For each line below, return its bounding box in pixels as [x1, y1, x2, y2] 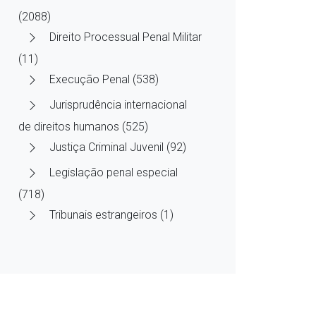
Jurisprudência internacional [49, 98, 187, 112]
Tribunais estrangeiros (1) [49, 208, 174, 222]
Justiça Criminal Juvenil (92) [49, 140, 186, 154]
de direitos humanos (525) [18, 120, 148, 133]
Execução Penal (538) [49, 73, 159, 87]
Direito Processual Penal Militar [49, 30, 202, 44]
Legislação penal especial [49, 166, 178, 180]
